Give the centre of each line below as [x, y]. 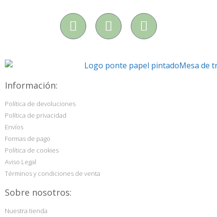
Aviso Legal [21, 162]
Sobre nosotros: [38, 192]
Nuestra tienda [26, 210]
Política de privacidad [36, 115]
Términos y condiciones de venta [53, 173]
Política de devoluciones [40, 103]
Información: [31, 85]
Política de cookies [32, 150]
